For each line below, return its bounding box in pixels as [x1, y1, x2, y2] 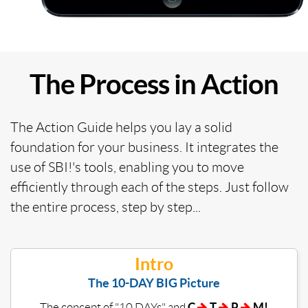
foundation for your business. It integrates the [10, 140, 278, 155]
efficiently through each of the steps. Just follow [10, 179, 289, 195]
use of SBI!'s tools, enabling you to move [10, 159, 244, 175]
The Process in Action [30, 69, 278, 100]
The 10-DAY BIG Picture [88, 276, 220, 291]
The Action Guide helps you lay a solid [10, 120, 232, 135]
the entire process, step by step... [10, 199, 201, 215]
